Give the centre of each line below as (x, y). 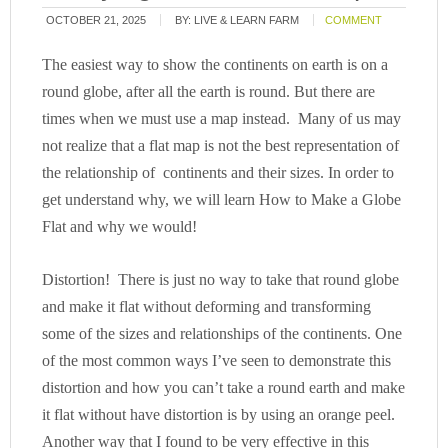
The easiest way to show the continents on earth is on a (215, 64)
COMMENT (354, 20)
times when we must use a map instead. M (177, 118)
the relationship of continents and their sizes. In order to (218, 172)
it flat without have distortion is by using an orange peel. (219, 414)
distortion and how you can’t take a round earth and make (224, 387)
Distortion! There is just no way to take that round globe (221, 279)
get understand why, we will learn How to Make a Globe (222, 199)
